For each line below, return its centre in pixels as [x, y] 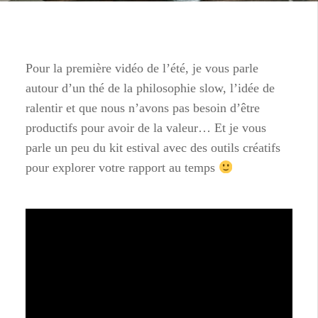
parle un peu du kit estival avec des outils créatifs [153, 148]
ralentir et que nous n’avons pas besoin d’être [143, 108]
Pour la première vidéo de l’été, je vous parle [142, 68]
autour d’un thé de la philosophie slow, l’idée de [150, 88]
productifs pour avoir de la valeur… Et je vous [146, 128]
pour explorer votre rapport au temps [122, 168]
